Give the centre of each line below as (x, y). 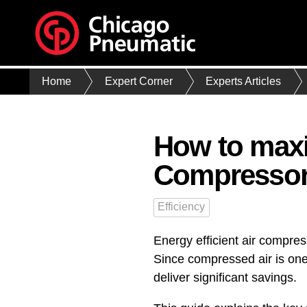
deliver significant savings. (225, 277)
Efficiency (182, 206)
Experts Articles (244, 82)
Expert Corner (138, 82)
